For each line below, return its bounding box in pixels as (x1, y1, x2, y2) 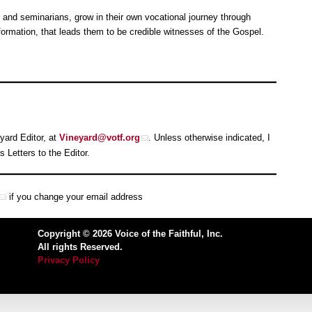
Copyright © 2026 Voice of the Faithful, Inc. (38, 228, 223, 240)
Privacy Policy (38, 255, 100, 266)
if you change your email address (6, 191, 143, 202)
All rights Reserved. (38, 242, 123, 253)
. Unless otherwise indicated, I (148, 132, 270, 143)
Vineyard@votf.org (59, 132, 140, 143)
